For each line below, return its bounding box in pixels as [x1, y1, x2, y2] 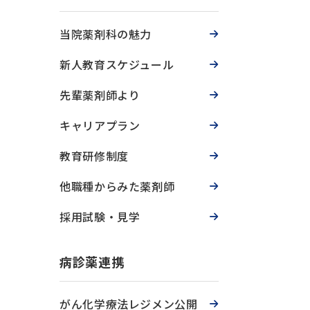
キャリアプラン [60, 117, 140, 134]
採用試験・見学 [60, 208, 140, 225]
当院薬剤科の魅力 [60, 26, 152, 42]
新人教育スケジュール [60, 56, 174, 73]
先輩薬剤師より [60, 86, 140, 103]
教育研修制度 [60, 147, 129, 164]
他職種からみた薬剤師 [60, 178, 175, 194]
